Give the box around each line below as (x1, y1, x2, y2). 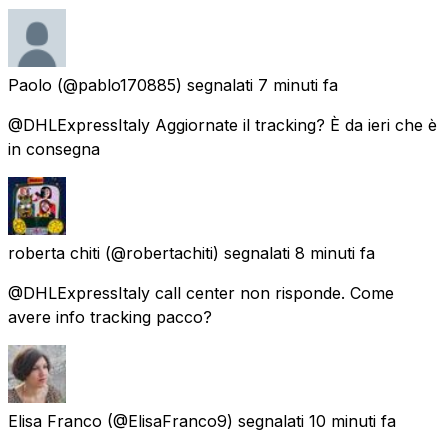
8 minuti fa (295, 242, 375, 263)
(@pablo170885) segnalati (57, 74, 253, 95)
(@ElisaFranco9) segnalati (107, 410, 304, 431)
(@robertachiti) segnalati (105, 242, 290, 263)
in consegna (8, 138, 100, 159)
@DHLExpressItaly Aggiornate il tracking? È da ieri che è (8, 114, 437, 135)
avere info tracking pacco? (8, 306, 212, 327)
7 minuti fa (258, 74, 338, 95)
